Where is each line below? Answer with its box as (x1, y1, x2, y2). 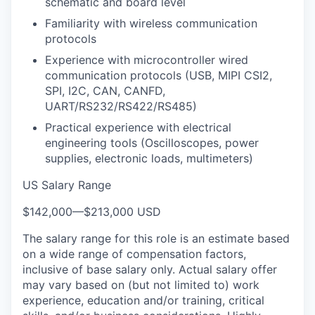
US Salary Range (22, 177, 111, 192)
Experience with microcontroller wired (45, 52, 248, 67)
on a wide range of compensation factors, (22, 246, 246, 261)
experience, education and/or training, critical (22, 292, 264, 307)
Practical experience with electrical (45, 120, 231, 134)
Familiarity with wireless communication (45, 15, 257, 30)
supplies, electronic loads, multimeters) (45, 150, 253, 165)
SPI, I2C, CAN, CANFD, (45, 83, 165, 98)
